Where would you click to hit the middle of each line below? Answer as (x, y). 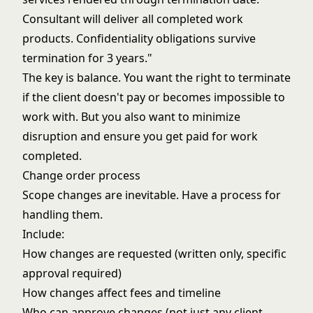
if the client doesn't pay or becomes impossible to (154, 97)
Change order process (81, 175)
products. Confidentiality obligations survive (139, 38)
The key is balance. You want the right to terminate (156, 78)
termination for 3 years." (87, 58)
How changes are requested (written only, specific (154, 254)
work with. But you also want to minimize (131, 117)
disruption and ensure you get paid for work (140, 136)
